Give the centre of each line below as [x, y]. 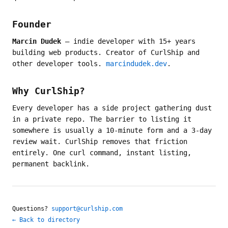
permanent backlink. [51, 164]
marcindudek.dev [136, 64]
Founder [32, 24]
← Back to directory [46, 220]
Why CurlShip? [49, 91]
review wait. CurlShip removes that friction [100, 141]
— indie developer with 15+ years [128, 41]
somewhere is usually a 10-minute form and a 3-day [112, 130]
